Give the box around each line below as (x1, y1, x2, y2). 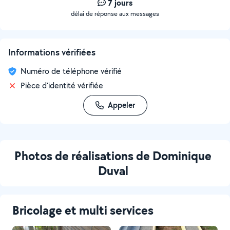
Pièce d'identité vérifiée (21, 80, 103, 91)
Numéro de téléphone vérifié (21, 66, 122, 76)
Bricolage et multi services (12, 202, 154, 218)
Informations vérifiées (8, 46, 95, 58)
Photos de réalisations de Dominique (14, 147, 212, 164)
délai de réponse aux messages (71, 9, 159, 18)
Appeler (107, 100, 135, 110)
